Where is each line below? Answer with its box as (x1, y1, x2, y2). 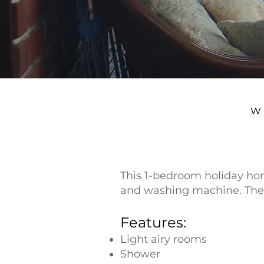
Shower (120, 247, 160, 260)
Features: (120, 214, 186, 231)
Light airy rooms (120, 233, 207, 246)
